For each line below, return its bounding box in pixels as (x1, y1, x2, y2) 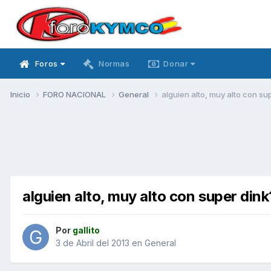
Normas (98, 59, 130, 68)
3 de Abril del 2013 (56, 238, 129, 249)
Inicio (10, 89, 32, 99)
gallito (73, 225, 100, 236)
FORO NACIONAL (43, 89, 108, 99)
